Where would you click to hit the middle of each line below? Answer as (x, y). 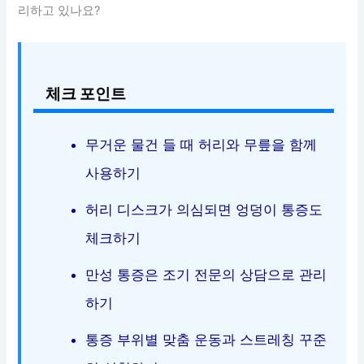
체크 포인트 (86, 93)
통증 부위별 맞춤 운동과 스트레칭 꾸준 (206, 339)
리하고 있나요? (59, 11)
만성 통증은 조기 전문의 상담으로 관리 (206, 274)
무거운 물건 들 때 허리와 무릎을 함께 (201, 144)
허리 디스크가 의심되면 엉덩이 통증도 (204, 209)
